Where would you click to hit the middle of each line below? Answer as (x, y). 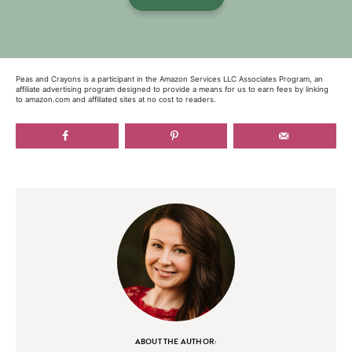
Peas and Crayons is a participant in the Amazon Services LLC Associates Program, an (169, 79)
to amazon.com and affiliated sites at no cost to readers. (116, 99)
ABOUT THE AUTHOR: (176, 341)
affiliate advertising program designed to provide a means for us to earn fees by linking (172, 89)
